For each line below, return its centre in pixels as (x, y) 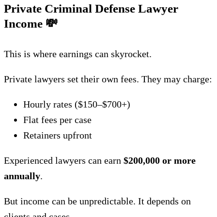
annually (22, 176)
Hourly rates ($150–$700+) (77, 104)
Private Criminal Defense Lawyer (91, 8)
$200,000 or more (160, 160)
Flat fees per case (57, 120)
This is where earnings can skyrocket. (78, 54)
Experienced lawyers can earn (64, 160)
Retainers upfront (58, 135)
